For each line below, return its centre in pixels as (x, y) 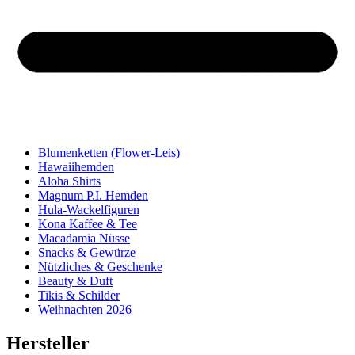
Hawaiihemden (76, 167)
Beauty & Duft (75, 281)
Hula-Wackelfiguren (89, 210)
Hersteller (48, 343)
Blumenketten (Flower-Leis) (109, 153)
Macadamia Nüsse (84, 239)
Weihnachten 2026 (85, 310)
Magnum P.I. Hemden (93, 196)
